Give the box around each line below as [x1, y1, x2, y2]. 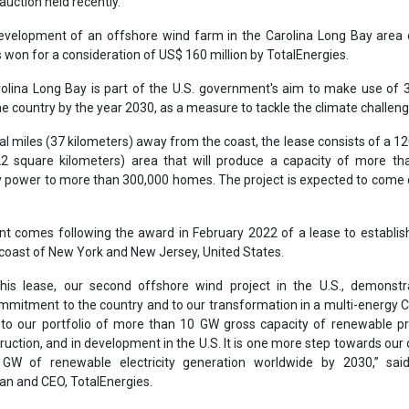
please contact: [31, 350, 132, 368]
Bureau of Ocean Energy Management [21, 198, 261, 216]
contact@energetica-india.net [131, 350, 318, 368]
